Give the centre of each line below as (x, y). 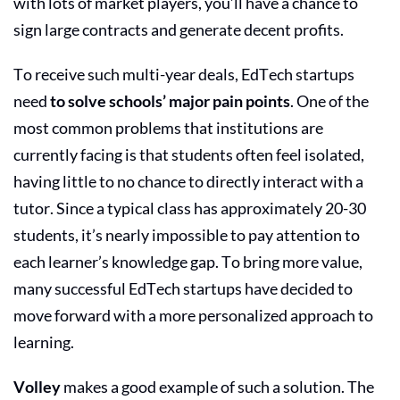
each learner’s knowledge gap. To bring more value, (188, 261)
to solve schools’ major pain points (170, 100)
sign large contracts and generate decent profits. (180, 29)
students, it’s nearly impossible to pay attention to (187, 234)
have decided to (297, 288)
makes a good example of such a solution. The (217, 386)
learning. (45, 342)
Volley (37, 386)
